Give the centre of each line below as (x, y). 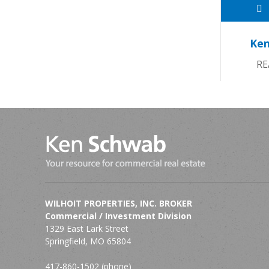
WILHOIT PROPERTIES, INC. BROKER (118, 204)
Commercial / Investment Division (118, 216)
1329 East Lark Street (86, 229)
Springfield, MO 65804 (88, 241)
